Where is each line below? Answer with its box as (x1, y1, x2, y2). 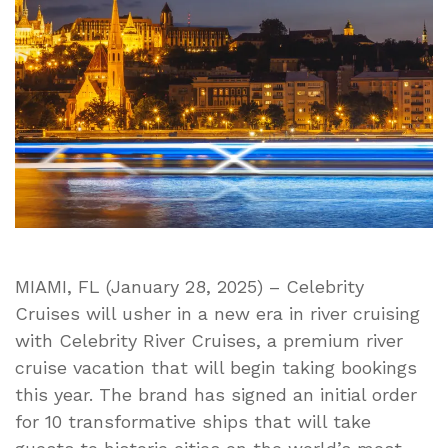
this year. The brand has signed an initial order (15, 383, 417, 405)
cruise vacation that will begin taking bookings (15, 356, 417, 378)
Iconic (341, 275, 387, 295)
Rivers (341, 299, 387, 319)
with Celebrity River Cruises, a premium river (15, 329, 403, 351)
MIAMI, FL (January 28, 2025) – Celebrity (15, 275, 364, 297)
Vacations (341, 59, 414, 79)
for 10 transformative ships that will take (15, 410, 371, 432)
